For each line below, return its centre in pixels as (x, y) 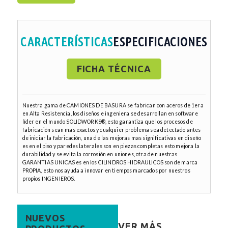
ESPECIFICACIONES (160, 42)
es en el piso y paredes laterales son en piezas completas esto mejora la (111, 146)
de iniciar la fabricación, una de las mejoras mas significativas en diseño (112, 138)
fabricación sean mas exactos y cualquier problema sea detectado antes (111, 130)
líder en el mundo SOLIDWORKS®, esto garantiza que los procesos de (107, 121)
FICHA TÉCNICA (114, 68)
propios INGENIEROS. (49, 178)
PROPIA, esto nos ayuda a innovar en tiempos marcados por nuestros (106, 170)
